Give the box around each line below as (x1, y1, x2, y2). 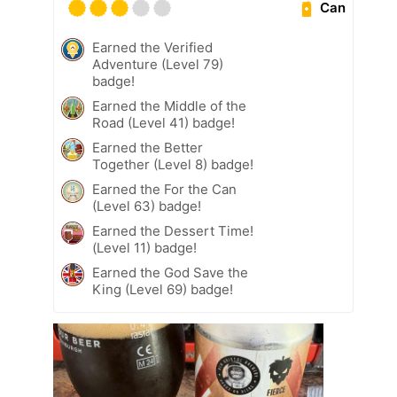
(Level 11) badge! (92, 238, 197, 256)
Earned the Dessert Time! (92, 222, 253, 239)
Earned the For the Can (92, 180, 237, 198)
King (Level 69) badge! (92, 280, 233, 298)
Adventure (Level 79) (92, 55, 223, 73)
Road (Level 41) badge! (92, 113, 235, 131)
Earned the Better (92, 138, 203, 156)
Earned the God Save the (92, 263, 248, 281)
